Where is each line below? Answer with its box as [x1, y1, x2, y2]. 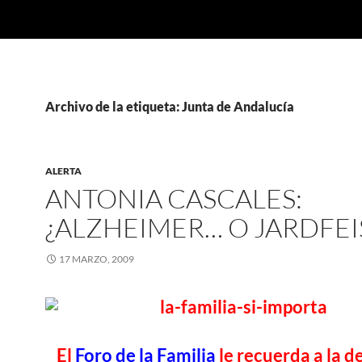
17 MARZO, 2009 [59, 253, 134, 265]
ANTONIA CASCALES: [45, 182, 302, 215]
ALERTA [45, 165, 82, 177]
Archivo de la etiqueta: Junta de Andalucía [45, 99, 294, 114]
